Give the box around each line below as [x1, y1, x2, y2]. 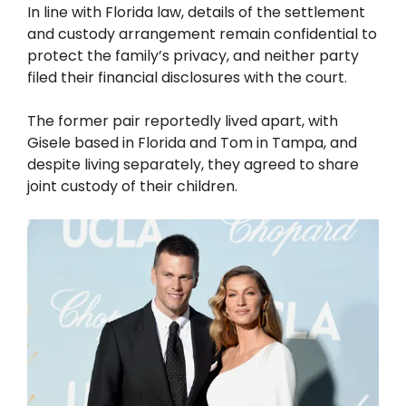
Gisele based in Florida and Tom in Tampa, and [27, 132, 357, 154]
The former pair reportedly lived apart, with [27, 111, 338, 132]
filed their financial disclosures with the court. [27, 67, 347, 89]
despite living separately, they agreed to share [27, 154, 359, 176]
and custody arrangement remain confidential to [27, 24, 377, 45]
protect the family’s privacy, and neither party [27, 45, 359, 67]
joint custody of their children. [27, 176, 237, 198]
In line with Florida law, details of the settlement [27, 2, 365, 24]
